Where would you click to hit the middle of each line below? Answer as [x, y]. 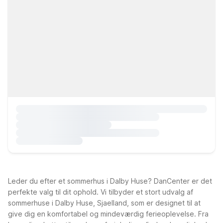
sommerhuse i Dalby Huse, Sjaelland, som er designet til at [104, 203]
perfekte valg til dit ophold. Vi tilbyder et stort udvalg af [101, 192]
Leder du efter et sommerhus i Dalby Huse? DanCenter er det [110, 181]
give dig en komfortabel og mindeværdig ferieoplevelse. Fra [108, 214]
